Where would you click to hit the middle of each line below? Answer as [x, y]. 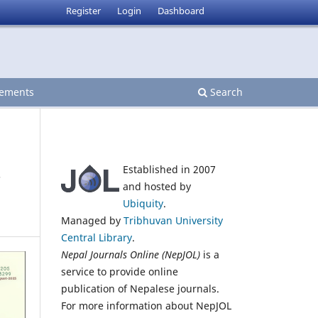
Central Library [97, 237]
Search [225, 92]
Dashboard [181, 10]
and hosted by [157, 186]
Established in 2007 [169, 169]
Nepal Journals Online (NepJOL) [131, 254]
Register [84, 10]
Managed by [92, 220]
